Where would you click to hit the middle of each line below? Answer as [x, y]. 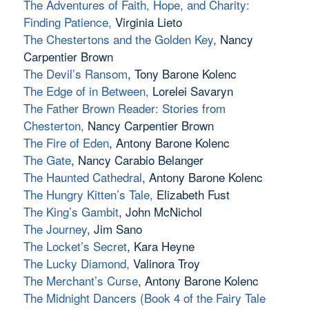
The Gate [47, 160]
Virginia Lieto [147, 22]
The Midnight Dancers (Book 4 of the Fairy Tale [144, 298]
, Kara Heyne [160, 246]
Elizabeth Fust [191, 195]
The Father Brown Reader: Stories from [124, 108]
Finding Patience [66, 22]
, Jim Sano [114, 229]
